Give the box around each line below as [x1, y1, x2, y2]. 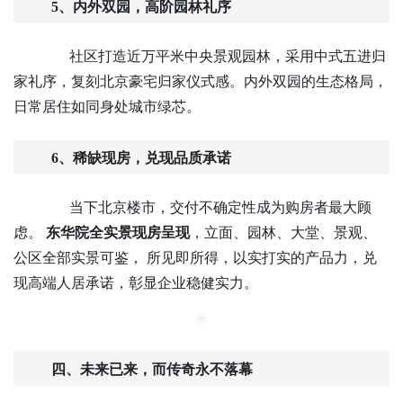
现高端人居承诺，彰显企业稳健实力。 [13, 275, 258, 291]
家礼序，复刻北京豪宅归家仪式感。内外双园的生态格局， [13, 74, 388, 89]
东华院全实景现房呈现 [46, 225, 190, 240]
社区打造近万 [40, 49, 156, 64]
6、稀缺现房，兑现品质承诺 [22, 150, 231, 166]
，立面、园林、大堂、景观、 [190, 225, 377, 240]
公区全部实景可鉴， [13, 250, 143, 265]
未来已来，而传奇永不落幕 [80, 362, 253, 377]
